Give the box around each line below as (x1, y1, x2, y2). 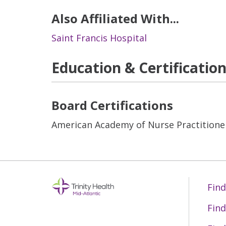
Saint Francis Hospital (51, 32, 147, 44)
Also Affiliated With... (51, 10, 179, 27)
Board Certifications (51, 97, 173, 114)
